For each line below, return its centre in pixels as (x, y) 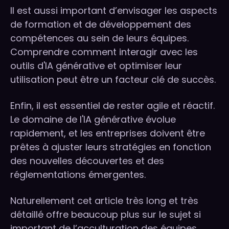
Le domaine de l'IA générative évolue (93, 120)
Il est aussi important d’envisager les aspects (114, 11)
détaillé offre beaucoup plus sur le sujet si (106, 215)
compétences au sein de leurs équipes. (99, 38)
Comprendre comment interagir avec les (104, 52)
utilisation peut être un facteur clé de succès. (113, 80)
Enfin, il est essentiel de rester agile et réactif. (112, 106)
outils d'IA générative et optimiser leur (96, 66)
